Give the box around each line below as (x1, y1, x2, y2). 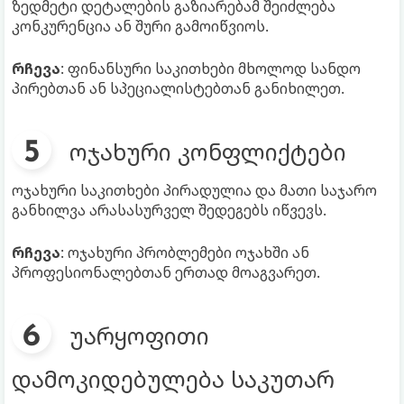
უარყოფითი (69, 320, 209, 352)
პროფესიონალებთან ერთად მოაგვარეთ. (12, 262, 320, 283)
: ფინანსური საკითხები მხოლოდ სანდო (60, 59, 361, 79)
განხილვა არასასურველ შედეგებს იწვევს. (12, 200, 326, 221)
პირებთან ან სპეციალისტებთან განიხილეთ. (12, 78, 344, 99)
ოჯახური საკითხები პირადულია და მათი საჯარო (12, 180, 377, 201)
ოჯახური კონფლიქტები (69, 136, 346, 168)
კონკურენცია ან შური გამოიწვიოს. (12, 16, 269, 37)
